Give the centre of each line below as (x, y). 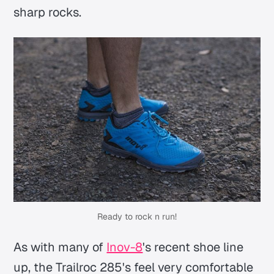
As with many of (60, 247)
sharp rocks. (48, 12)
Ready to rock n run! (137, 217)
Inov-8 (125, 247)
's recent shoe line (193, 247)
